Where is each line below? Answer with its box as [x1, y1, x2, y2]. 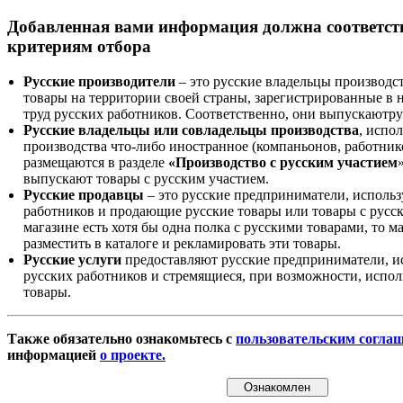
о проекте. [100, 347, 166, 363]
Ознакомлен [244, 381, 310, 395]
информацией [7, 347, 100, 363]
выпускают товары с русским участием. [23, 171, 269, 187]
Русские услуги [23, 252, 121, 268]
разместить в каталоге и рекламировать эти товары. [23, 236, 341, 252]
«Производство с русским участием [168, 155, 398, 171]
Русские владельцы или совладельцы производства [23, 122, 359, 139]
